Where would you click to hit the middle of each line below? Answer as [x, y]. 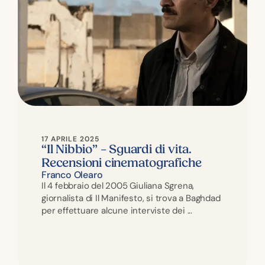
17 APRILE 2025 [70, 139]
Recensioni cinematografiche [122, 163]
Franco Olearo [72, 174]
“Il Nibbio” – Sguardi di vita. [117, 149]
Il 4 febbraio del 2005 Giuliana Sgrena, [118, 185]
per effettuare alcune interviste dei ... [117, 210]
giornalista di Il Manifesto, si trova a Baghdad [131, 198]
